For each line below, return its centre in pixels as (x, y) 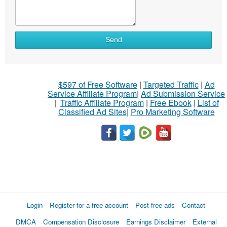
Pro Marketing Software (173, 111)
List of (208, 102)
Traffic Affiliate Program (102, 102)
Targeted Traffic (171, 84)
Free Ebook (171, 102)
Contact (194, 205)
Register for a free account (89, 205)
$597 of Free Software (98, 84)
